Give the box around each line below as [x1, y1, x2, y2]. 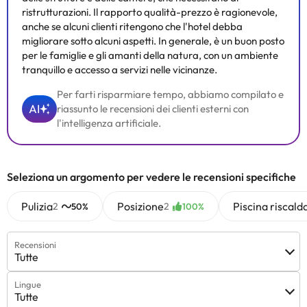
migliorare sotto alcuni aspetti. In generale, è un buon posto [22, 34, 284, 47]
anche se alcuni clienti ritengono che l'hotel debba [22, 20, 243, 33]
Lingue [14, 279, 41, 290]
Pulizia [21, 199, 53, 213]
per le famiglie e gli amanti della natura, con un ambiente [22, 49, 278, 62]
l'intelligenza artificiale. [57, 116, 161, 130]
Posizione [117, 199, 164, 213]
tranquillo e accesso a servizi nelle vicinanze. [22, 63, 217, 76]
